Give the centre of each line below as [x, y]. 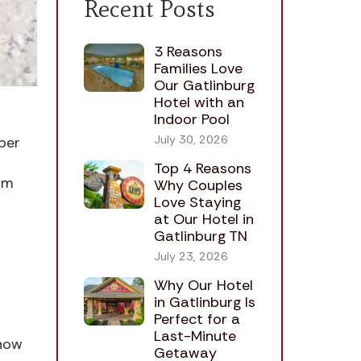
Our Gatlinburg [204, 86]
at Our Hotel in [203, 220]
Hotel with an [199, 103]
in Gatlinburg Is [204, 303]
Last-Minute [195, 336]
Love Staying [197, 203]
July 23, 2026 [191, 257]
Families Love [198, 69]
